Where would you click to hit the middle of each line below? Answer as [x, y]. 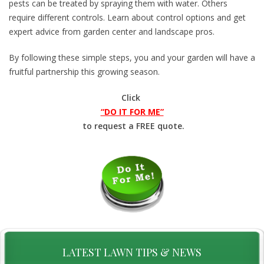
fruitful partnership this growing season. [84, 72]
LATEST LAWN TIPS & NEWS [132, 253]
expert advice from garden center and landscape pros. [112, 32]
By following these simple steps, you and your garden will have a [132, 58]
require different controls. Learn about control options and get [127, 18]
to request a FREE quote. [132, 126]
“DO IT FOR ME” [132, 112]
